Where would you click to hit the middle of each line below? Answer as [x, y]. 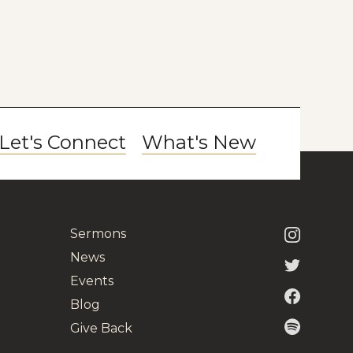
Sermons [98, 233]
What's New [199, 142]
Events [92, 281]
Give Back [102, 328]
